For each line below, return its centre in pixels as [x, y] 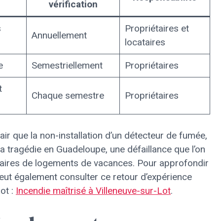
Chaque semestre [68, 95]
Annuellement [59, 35]
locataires [145, 42]
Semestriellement [67, 65]
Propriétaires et [157, 28]
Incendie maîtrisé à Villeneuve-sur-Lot [93, 190]
